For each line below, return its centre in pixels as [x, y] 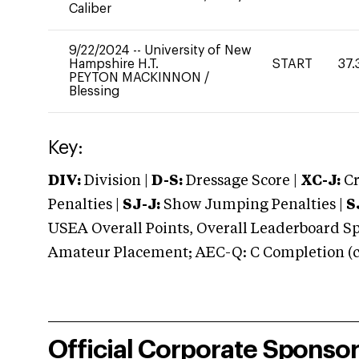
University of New [198, 50]
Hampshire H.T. [114, 64]
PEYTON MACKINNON [137, 78]
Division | [116, 181]
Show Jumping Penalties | [253, 205]
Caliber [90, 9]
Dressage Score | [240, 181]
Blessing [94, 91]
